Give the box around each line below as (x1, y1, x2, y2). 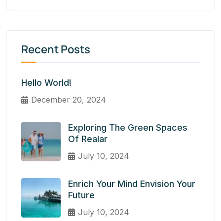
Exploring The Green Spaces (68, 122, 187, 133)
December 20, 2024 (31, 95, 106, 105)
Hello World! (21, 77, 72, 88)
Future (68, 190, 95, 201)
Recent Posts (21, 42, 90, 57)
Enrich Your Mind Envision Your (68, 179, 195, 189)
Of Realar (68, 134, 108, 145)
